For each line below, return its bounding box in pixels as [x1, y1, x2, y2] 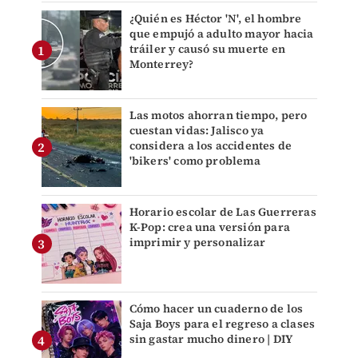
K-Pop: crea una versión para [129, 219, 291, 235]
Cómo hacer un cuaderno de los [129, 300, 304, 316]
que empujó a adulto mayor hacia [129, 26, 314, 42]
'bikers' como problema [129, 153, 261, 169]
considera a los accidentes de [129, 137, 292, 153]
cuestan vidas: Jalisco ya [129, 122, 265, 138]
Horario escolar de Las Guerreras [129, 204, 316, 220]
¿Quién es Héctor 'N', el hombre [129, 10, 302, 26]
